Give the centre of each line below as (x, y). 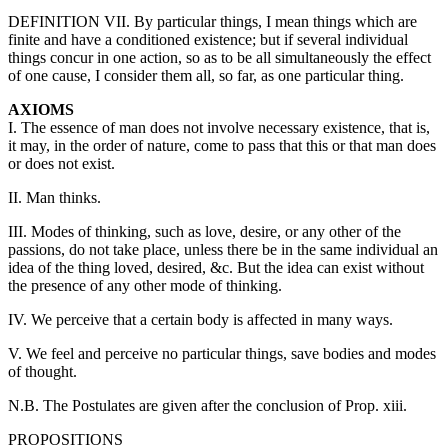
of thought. (42, 372)
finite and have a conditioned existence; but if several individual (208, 40)
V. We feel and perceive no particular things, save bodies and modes (222, 354)
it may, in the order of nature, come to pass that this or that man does (222, 146)
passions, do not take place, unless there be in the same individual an (223, 250)
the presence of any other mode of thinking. (145, 286)
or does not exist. (61, 164)
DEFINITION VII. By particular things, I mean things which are (212, 22)
